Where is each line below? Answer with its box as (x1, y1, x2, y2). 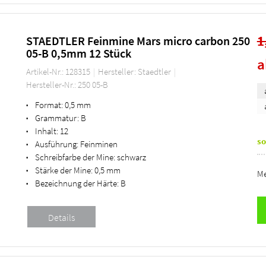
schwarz (116, 151, 146, 163)
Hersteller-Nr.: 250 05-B (26, 78, 108, 90)
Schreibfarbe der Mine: (34, 151, 115, 163)
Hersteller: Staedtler (97, 65, 173, 77)
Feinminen (80, 138, 118, 150)
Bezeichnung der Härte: (34, 177, 119, 189)
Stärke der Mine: (34, 164, 93, 176)
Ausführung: (34, 138, 78, 150)
